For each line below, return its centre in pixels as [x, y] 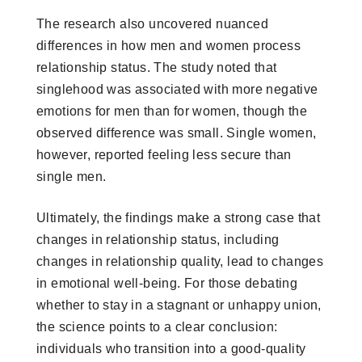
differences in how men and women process [168, 45]
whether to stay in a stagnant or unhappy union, [179, 305]
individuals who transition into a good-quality [171, 348]
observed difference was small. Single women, [177, 133]
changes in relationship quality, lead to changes [180, 261]
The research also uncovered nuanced [152, 23]
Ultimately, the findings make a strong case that [179, 217]
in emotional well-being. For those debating [167, 283]
